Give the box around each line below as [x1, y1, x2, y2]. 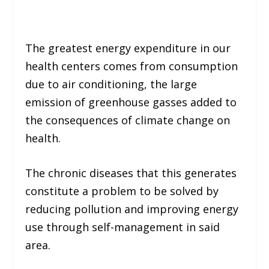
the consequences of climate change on [25, 112, 231, 127]
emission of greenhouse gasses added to [25, 94, 237, 109]
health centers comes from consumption [25, 58, 238, 73]
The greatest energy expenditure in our [25, 40, 231, 55]
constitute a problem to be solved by [25, 184, 219, 199]
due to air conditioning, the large [25, 76, 198, 91]
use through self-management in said [25, 220, 220, 235]
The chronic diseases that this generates [25, 166, 237, 181]
